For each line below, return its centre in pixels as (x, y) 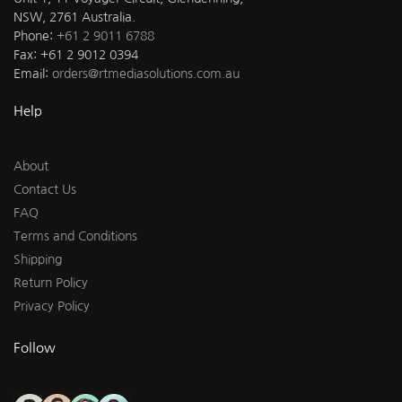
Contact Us (45, 190)
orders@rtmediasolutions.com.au (146, 74)
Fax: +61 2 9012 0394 (76, 55)
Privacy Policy (52, 306)
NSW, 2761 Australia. (74, 17)
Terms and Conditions (75, 236)
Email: (33, 74)
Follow (35, 348)
